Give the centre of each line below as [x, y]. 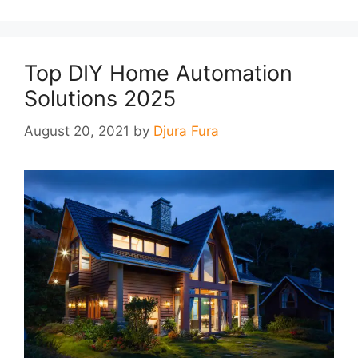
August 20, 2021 [77, 131]
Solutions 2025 [100, 99]
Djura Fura [186, 131]
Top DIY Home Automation [158, 74]
